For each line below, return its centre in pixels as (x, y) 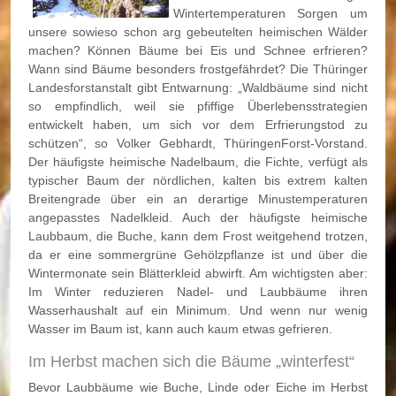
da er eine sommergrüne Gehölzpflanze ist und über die (198, 255)
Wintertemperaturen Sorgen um (270, 13)
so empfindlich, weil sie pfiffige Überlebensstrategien (198, 106)
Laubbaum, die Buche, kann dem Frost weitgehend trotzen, (198, 236)
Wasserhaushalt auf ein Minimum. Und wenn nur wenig (198, 310)
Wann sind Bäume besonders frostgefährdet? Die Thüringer (198, 69)
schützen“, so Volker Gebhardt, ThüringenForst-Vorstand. (198, 143)
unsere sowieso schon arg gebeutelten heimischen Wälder (198, 32)
